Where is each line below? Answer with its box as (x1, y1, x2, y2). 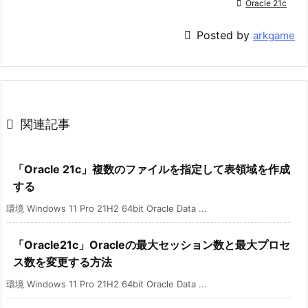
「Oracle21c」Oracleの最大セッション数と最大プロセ (13, 238, 290, 252)
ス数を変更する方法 (13, 255, 112, 269)
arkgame (253, 29, 295, 43)
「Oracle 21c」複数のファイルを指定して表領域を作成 (13, 162, 290, 177)
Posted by (197, 28, 253, 43)
